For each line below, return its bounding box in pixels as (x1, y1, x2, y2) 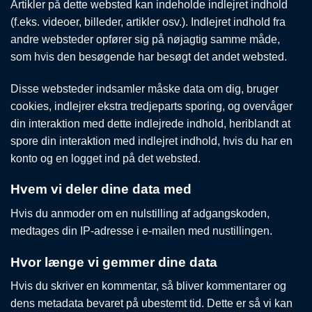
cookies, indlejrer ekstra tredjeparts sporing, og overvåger (10, 100, 292, 112)
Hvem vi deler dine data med (10, 182, 192, 197)
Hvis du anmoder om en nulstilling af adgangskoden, (10, 207, 270, 219)
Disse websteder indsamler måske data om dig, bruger (10, 82, 279, 95)
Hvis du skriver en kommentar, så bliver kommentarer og (10, 280, 286, 292)
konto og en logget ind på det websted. (10, 152, 201, 164)
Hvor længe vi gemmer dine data (10, 254, 217, 270)
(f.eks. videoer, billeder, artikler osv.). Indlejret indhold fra (10, 15, 286, 28)
